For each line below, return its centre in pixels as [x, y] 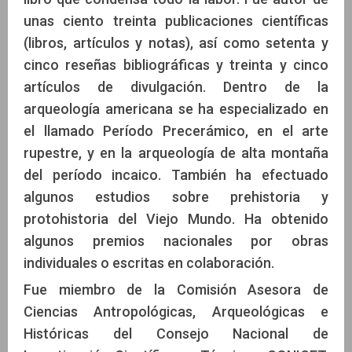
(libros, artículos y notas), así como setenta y [176, 42]
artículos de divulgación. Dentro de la [176, 86]
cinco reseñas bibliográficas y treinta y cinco [176, 64]
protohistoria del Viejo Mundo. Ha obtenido [176, 218]
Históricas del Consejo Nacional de [176, 333]
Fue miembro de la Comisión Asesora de [176, 289]
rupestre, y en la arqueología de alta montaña [176, 152]
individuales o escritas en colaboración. [149, 262]
